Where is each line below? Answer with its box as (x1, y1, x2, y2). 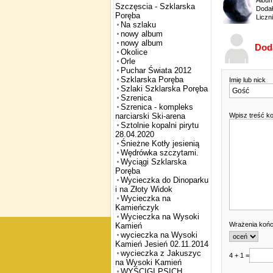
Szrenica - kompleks (121, 102, 193, 112)
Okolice (121, 48, 147, 57)
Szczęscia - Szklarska (115, 2, 195, 12)
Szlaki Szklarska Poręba (121, 84, 208, 94)
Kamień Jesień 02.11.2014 (115, 239, 208, 249)
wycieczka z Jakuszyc (121, 249, 201, 258)
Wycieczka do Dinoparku (121, 175, 208, 185)
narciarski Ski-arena (115, 112, 185, 121)
